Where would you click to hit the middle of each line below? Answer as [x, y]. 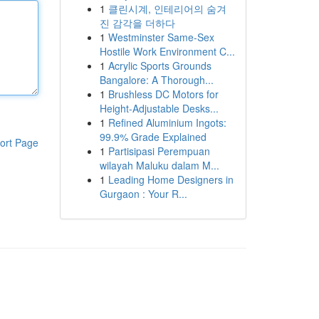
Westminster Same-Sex [161, 37]
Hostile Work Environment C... [167, 51]
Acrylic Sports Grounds [159, 66]
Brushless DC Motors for [163, 94]
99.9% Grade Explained [153, 137]
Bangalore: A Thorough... [156, 80]
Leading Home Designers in [171, 179]
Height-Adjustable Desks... [159, 108]
